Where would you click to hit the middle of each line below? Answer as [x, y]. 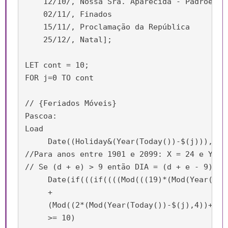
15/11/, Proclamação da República [107, 27]
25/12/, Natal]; [68, 39]
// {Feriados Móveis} [71, 103]
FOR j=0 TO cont [71, 78]
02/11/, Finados [68, 14]
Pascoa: [41, 116]
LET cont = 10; [57, 65]
